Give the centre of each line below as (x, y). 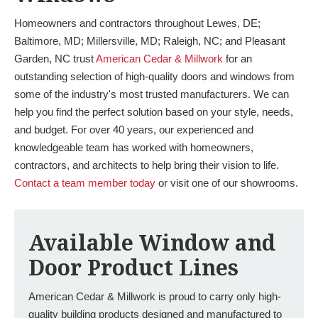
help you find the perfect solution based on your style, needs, (154, 112)
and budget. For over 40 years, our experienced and (134, 130)
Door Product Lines (133, 268)
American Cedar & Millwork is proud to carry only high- (155, 296)
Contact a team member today (85, 183)
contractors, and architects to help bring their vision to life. (147, 165)
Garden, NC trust (55, 59)
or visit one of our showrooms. (227, 183)
